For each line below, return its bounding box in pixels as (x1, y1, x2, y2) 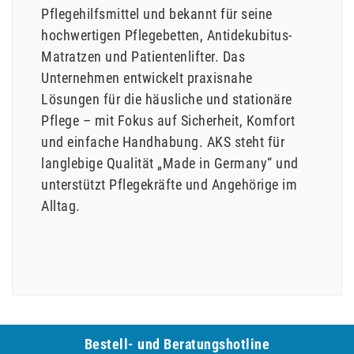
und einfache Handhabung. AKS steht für (41, 134, 284, 151)
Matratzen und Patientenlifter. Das (41, 48, 245, 66)
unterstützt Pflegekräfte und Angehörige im (41, 176, 297, 194)
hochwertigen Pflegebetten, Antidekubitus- (41, 27, 292, 44)
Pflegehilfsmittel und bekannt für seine (41, 6, 273, 23)
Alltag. (41, 198, 81, 215)
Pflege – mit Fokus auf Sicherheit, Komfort (41, 112, 295, 130)
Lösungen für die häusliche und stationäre (41, 91, 292, 108)
